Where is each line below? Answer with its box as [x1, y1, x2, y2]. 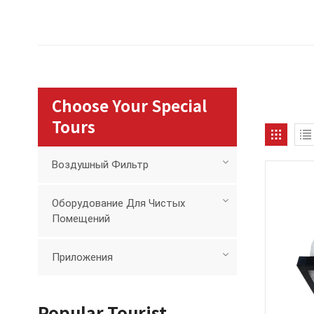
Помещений [51, 212, 110, 226]
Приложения [51, 251, 113, 264]
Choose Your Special [51, 99, 207, 115]
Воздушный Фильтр [51, 158, 149, 172]
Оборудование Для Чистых [51, 197, 185, 210]
